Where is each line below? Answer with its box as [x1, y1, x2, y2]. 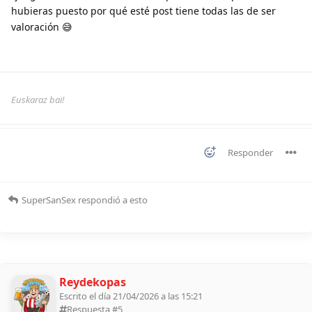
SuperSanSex [22, 194, 76, 207]
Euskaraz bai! [11, 93, 64, 107]
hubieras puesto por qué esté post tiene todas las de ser [11, 4, 276, 18]
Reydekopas [59, 274, 126, 290]
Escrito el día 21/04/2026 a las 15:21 [59, 290, 203, 303]
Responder [228, 146, 273, 159]
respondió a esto [76, 194, 148, 207]
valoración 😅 [11, 20, 72, 34]
